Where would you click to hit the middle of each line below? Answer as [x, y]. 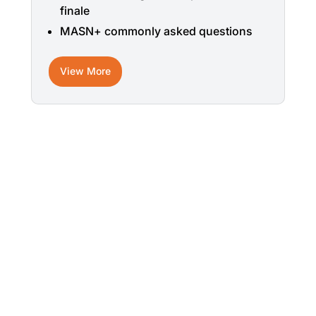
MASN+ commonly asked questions [156, 31]
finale [75, 11]
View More [85, 71]
